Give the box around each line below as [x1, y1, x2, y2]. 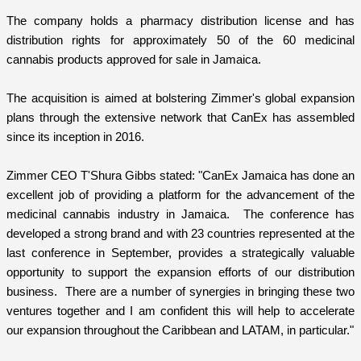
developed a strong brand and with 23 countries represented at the [6, 226, 355, 240]
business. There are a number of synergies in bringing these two [6, 284, 355, 298]
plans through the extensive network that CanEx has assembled [6, 110, 355, 124]
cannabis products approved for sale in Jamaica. [6, 52, 261, 66]
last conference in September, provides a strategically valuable [6, 245, 355, 259]
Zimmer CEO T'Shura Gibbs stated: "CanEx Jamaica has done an [6, 168, 355, 182]
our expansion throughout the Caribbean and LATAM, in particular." [6, 322, 354, 337]
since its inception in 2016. [6, 129, 147, 143]
